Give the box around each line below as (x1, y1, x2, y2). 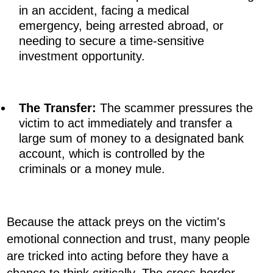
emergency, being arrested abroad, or (19, 19, 224, 33)
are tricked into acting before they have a (7, 249, 229, 263)
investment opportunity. (19, 49, 145, 63)
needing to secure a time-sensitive (19, 34, 204, 48)
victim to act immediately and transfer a (19, 116, 232, 130)
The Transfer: (19, 101, 96, 115)
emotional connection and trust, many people (7, 232, 250, 246)
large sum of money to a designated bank (19, 132, 244, 146)
